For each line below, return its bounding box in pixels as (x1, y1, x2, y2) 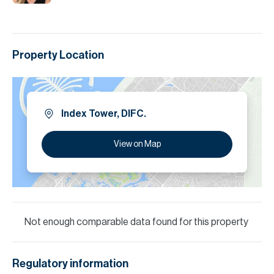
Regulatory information (12, 258, 128, 269)
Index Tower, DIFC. (61, 109, 146, 119)
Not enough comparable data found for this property (24, 217, 248, 227)
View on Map (113, 140, 161, 149)
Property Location (12, 50, 104, 61)
